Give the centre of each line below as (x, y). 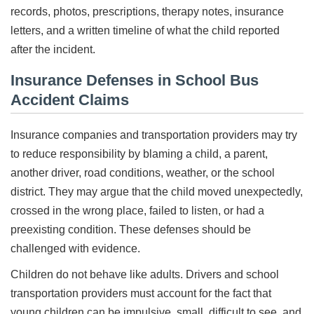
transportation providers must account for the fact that (141, 293)
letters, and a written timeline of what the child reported (145, 30)
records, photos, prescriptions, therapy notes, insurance (147, 11)
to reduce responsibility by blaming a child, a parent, (139, 153)
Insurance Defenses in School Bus (135, 80)
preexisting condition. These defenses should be (131, 229)
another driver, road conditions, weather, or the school (143, 172)
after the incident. (53, 49)
